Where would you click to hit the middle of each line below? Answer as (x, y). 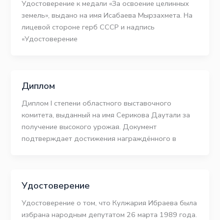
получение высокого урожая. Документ (89, 127)
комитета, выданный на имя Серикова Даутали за (106, 115)
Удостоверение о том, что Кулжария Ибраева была (110, 203)
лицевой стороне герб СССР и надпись (88, 27)
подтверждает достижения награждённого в (99, 139)
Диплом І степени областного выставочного (97, 103)
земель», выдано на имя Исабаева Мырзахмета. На (107, 15)
